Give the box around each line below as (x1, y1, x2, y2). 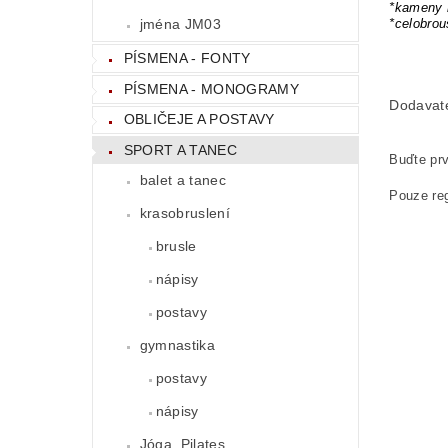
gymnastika (139, 336, 215, 353)
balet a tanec (139, 171, 226, 188)
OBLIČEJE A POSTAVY (123, 111, 275, 128)
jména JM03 (139, 16, 221, 33)
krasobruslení (139, 204, 230, 221)
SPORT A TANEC (123, 141, 237, 158)
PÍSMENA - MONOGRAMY (123, 80, 299, 97)
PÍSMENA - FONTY (123, 50, 251, 67)
